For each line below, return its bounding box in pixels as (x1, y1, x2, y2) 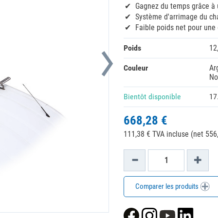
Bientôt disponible (124, 92, 181, 101)
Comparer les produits (135, 182, 200, 191)
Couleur (124, 63, 148, 73)
